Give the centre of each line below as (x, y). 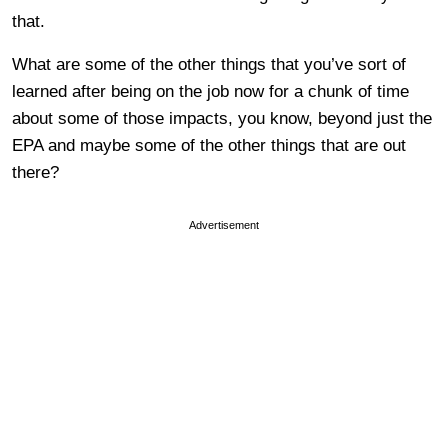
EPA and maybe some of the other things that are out (209, 145)
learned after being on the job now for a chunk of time (210, 91)
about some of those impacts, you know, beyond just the (222, 118)
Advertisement (224, 225)
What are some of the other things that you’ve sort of (209, 64)
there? (35, 172)
